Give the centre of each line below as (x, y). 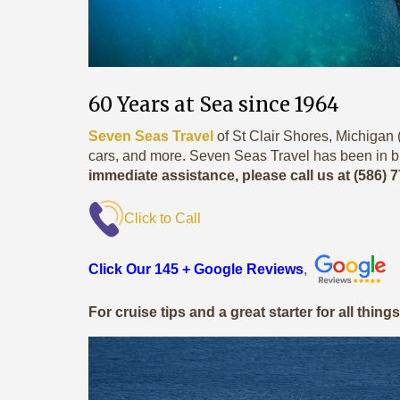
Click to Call (162, 218)
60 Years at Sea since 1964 (214, 104)
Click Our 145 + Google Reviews (196, 270)
